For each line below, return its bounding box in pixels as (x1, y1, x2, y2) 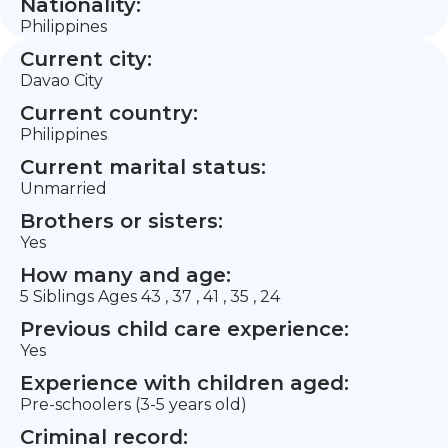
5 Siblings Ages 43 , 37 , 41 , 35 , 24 (20, 287, 280, 306)
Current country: (20, 101, 198, 125)
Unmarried (20, 179, 107, 198)
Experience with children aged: (20, 371, 349, 395)
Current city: (20, 47, 152, 71)
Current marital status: (20, 155, 266, 179)
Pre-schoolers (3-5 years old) (20, 395, 247, 414)
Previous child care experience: (20, 317, 349, 341)
